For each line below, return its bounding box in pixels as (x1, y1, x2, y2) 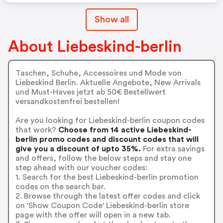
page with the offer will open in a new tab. (15, 211, 171, 219)
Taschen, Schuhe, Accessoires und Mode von (15, 69, 182, 77)
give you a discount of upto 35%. (15, 144, 141, 153)
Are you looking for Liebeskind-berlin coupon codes (15, 116, 205, 124)
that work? (15, 125, 56, 134)
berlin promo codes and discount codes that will (15, 135, 199, 143)
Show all (94, 15, 129, 24)
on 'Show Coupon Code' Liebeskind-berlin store (15, 201, 189, 210)
